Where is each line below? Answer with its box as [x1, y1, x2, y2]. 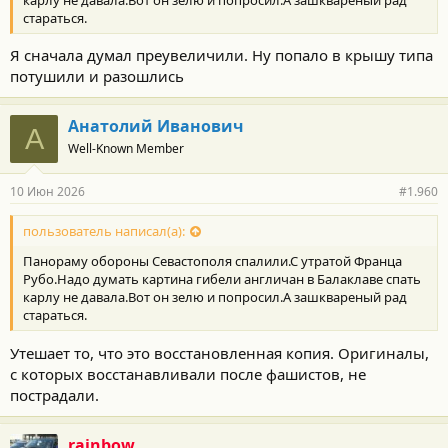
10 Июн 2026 [10, 183, 85, 200]
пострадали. [10, 384, 99, 405]
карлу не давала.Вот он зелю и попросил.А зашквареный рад [23, 288, 407, 307]
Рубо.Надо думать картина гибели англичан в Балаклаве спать [23, 270, 421, 289]
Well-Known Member [68, 140, 184, 157]
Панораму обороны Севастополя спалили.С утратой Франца [23, 252, 402, 271]
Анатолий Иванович [68, 115, 244, 137]
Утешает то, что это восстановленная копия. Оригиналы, [10, 342, 429, 363]
